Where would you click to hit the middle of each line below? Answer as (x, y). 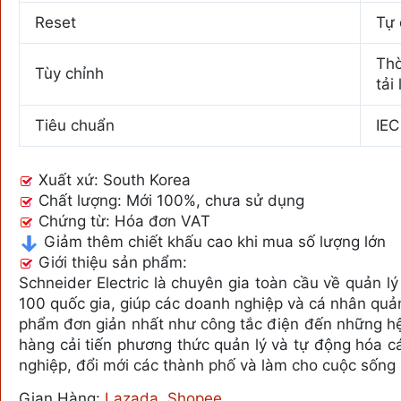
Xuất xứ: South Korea (112, 179)
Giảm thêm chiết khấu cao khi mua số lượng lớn (213, 241)
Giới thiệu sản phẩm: (111, 262)
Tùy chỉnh (69, 74)
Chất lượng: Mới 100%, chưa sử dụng (169, 200)
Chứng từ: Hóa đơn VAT (122, 221)
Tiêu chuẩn (75, 126)
